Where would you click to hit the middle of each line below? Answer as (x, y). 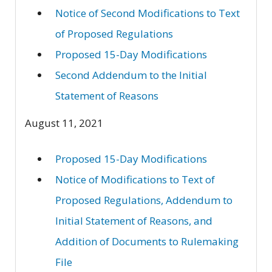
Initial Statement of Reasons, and (134, 220)
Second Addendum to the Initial (131, 75)
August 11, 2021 (64, 123)
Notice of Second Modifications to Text (148, 13)
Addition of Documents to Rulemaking (147, 241)
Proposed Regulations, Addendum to (144, 200)
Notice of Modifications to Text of (135, 179)
